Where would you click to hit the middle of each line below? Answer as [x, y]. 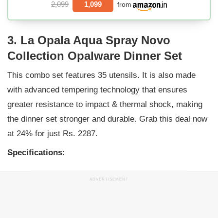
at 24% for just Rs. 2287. [53, 134]
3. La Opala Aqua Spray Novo [89, 40]
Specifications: [36, 153]
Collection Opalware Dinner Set [95, 56]
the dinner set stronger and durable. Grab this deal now [107, 119]
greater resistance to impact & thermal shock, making [105, 105]
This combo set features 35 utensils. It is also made [101, 75]
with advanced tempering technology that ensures [97, 90]
